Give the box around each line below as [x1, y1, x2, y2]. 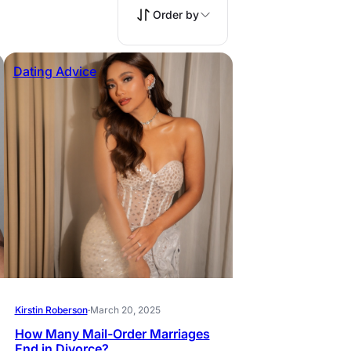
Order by [153, 8, 199, 21]
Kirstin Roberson [14, 304, 88, 316]
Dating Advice [13, 63, 96, 79]
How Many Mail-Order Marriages [14, 326, 210, 342]
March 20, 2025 [89, 304, 161, 316]
